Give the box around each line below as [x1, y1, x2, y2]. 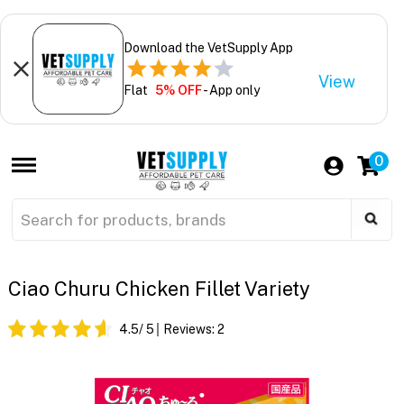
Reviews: [162, 322, 217, 337]
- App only [201, 82, 260, 97]
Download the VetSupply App [123, 40, 293, 55]
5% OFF [154, 82, 202, 97]
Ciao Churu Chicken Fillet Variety [7, 277, 310, 301]
